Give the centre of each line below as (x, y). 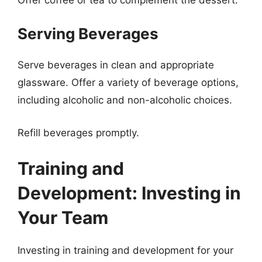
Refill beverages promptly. (78, 132)
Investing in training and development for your (125, 250)
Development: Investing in (129, 193)
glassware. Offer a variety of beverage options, (128, 82)
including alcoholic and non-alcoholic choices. (125, 100)
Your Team (63, 218)
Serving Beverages (88, 34)
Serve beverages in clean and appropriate (116, 65)
